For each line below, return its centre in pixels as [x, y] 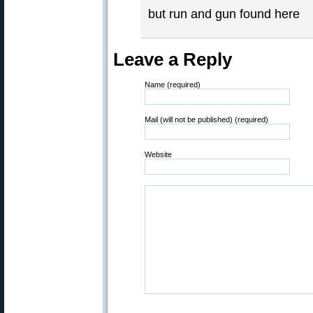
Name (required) [173, 85]
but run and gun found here [224, 14]
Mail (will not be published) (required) [206, 119]
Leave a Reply [173, 59]
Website [158, 154]
